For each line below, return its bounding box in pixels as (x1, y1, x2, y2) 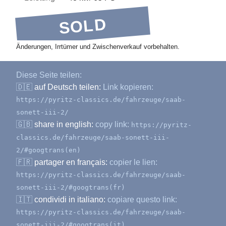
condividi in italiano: (34, 195, 105, 204)
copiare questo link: (105, 195, 177, 204)
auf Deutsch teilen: (34, 83, 101, 92)
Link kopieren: (101, 83, 153, 92)
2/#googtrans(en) (16, 146, 81, 154)
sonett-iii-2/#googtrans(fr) (16, 184, 125, 192)
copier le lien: (107, 158, 157, 167)
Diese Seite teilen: (16, 71, 82, 80)
